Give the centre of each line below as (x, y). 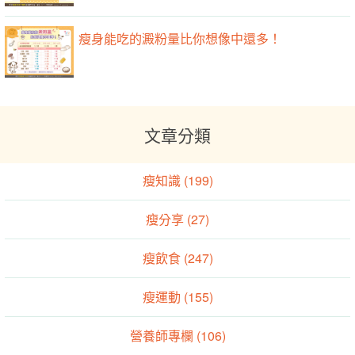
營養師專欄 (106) (177, 335)
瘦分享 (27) (177, 219)
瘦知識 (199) (177, 180)
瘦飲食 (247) (177, 258)
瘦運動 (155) (177, 296)
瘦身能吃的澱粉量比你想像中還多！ (180, 38)
